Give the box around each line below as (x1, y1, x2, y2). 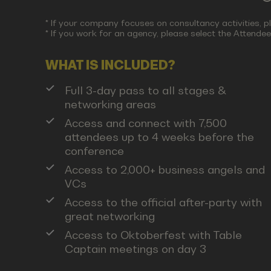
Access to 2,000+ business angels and (64, 163, 265, 176)
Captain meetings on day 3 (64, 242, 206, 255)
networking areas (64, 98, 156, 111)
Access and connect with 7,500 (64, 117, 227, 130)
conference (64, 145, 124, 158)
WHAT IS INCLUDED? (45, 58, 176, 73)
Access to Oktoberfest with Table (64, 228, 242, 241)
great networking (64, 209, 155, 223)
